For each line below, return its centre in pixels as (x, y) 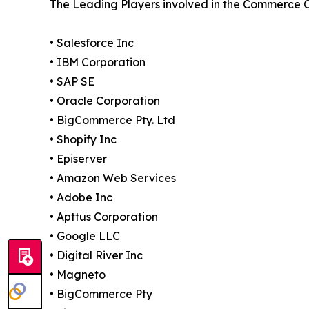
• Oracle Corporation (105, 101)
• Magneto (78, 275)
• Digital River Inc (96, 256)
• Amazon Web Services (113, 178)
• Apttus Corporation (104, 217)
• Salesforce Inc (92, 43)
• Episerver (78, 159)
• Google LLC (85, 236)
